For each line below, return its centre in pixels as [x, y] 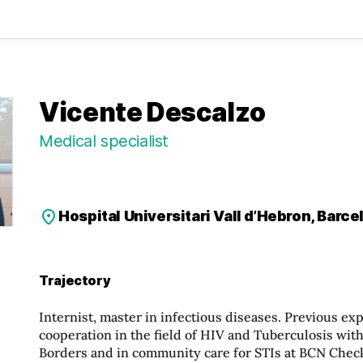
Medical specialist [104, 141]
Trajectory [75, 280]
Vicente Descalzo [152, 112]
